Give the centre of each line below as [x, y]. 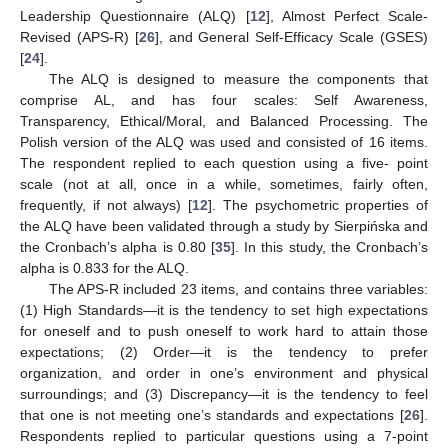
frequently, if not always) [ [106, 205]
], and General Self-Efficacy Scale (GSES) [291, 37]
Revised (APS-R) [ [79, 37]
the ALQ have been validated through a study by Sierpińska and [224, 226]
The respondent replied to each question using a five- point [224, 163]
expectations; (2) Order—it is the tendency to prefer [224, 352]
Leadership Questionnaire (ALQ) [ [135, 16]
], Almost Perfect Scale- [346, 16]
